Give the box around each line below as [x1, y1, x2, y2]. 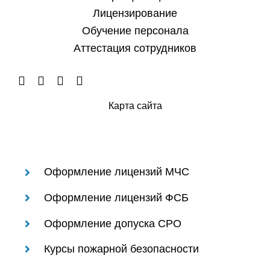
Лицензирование [93, 6, 177, 20]
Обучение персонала [81, 24, 189, 38]
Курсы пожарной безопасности [44, 242, 199, 256]
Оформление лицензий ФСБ [44, 190, 189, 204]
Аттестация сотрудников [74, 41, 196, 55]
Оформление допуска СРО [44, 216, 182, 230]
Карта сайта [108, 100, 162, 112]
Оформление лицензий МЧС [44, 165, 190, 179]
